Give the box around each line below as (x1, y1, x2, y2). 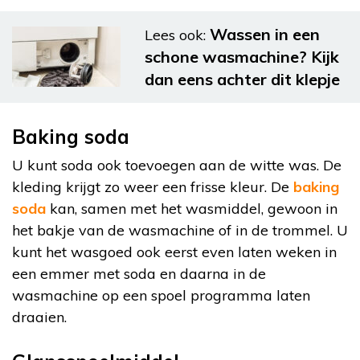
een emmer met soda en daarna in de (12, 264, 266, 283)
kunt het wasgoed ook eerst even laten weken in (12, 242, 337, 261)
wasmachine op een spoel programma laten (12, 285, 310, 305)
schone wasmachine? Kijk (145, 46, 339, 67)
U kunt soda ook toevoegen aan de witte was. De (12, 155, 342, 174)
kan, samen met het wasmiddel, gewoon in (46, 198, 337, 218)
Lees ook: (145, 25, 206, 44)
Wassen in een (210, 23, 320, 44)
